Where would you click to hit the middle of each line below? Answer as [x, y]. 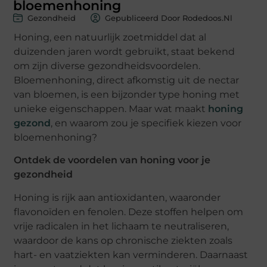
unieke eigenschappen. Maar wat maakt [111, 108]
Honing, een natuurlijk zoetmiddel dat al [110, 37]
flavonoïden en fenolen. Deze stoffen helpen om [129, 212]
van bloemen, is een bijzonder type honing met [127, 94]
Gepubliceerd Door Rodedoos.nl [169, 18]
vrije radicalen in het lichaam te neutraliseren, [122, 226]
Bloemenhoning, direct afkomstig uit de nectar [127, 80]
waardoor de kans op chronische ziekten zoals [123, 240]
